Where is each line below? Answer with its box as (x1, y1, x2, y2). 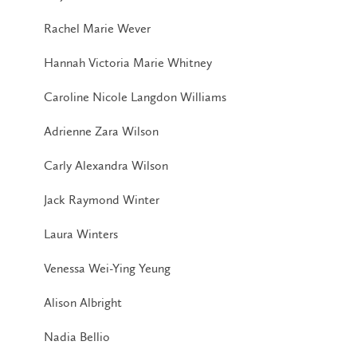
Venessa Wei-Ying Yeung (44, 260, 171, 276)
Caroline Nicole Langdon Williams (44, 88, 226, 104)
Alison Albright (44, 294, 122, 310)
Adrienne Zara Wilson (44, 123, 159, 139)
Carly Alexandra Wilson (44, 157, 168, 173)
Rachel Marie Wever (44, 20, 151, 36)
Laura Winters (44, 226, 118, 241)
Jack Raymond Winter (44, 191, 159, 207)
